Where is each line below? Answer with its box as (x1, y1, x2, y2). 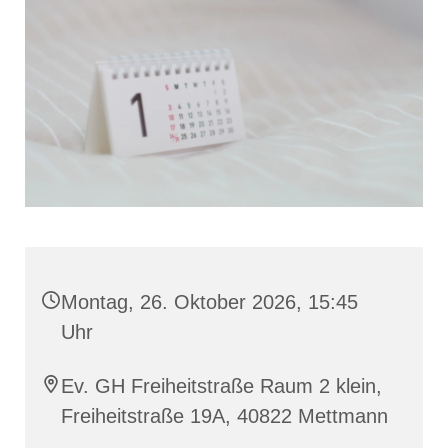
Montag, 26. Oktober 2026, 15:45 (61, 291, 358, 314)
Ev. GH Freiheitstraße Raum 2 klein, (61, 375, 382, 398)
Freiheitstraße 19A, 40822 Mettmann (61, 405, 388, 428)
